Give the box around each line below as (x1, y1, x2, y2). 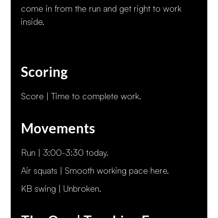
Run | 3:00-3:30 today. (20, 146, 109, 158)
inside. (20, 16, 44, 27)
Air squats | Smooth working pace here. (20, 164, 169, 176)
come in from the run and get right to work (20, 2, 182, 14)
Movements (20, 119, 95, 136)
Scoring (20, 63, 68, 80)
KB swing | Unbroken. (20, 182, 101, 194)
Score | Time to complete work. (20, 90, 141, 101)
